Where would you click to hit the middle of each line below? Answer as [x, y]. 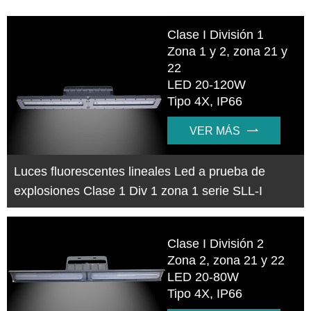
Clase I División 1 [216, 34]
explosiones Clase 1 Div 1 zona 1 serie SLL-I [138, 191]
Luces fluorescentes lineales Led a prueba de [140, 172]
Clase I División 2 [216, 244]
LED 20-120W [207, 84]
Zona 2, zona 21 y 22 [226, 261]
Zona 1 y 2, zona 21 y [228, 51]
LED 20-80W [203, 277]
